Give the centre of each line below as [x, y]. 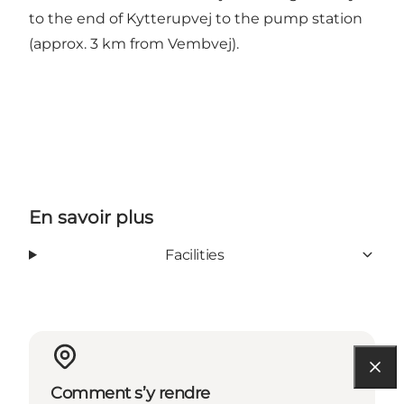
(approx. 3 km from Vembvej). [134, 43]
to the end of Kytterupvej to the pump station [196, 18]
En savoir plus [91, 217]
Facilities [195, 254]
